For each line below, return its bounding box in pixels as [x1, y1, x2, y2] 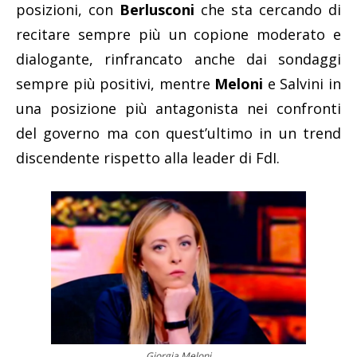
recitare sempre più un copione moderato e [16, 25, 341, 45]
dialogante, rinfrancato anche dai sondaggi [16, 49, 341, 69]
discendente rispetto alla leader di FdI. [16, 148, 280, 168]
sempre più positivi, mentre [16, 74, 215, 94]
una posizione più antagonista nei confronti [16, 99, 341, 119]
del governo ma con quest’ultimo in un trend [16, 124, 341, 143]
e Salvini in [263, 74, 342, 94]
